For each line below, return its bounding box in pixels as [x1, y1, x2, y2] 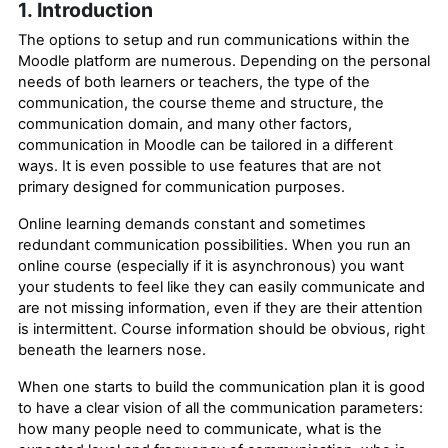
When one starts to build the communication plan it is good [18, 377, 425, 396]
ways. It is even [18, 156, 129, 175]
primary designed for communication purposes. [18, 177, 349, 196]
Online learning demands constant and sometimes [18, 214, 366, 233]
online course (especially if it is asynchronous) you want [18, 256, 404, 275]
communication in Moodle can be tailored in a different [18, 135, 393, 154]
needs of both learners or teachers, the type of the [18, 72, 370, 91]
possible [129, 156, 187, 175]
